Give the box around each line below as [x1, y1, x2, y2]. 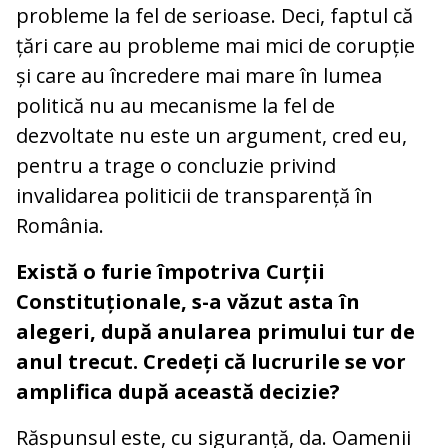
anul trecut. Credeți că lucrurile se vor [16, 347, 406, 375]
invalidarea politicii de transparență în [16, 181, 373, 209]
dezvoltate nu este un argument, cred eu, [16, 121, 407, 149]
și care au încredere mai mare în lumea [16, 61, 382, 89]
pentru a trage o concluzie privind [16, 151, 336, 179]
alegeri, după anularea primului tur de [16, 317, 415, 345]
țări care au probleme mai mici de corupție [16, 31, 415, 59]
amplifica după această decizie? [16, 377, 340, 405]
